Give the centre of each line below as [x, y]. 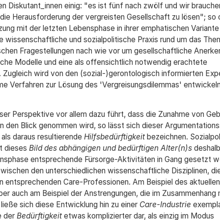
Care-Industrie [165, 205]
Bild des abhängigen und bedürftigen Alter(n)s [110, 148]
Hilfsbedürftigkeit [114, 137]
